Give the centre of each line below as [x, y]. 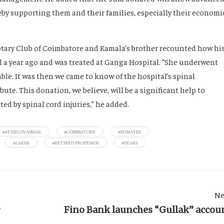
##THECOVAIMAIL [22, 132]
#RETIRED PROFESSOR [75, 143]
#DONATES [129, 132]
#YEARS [129, 143]
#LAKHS [21, 143]
